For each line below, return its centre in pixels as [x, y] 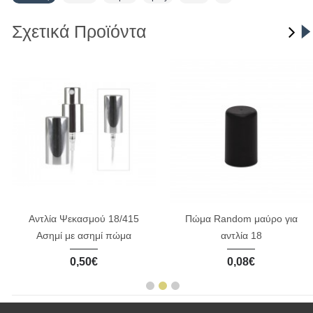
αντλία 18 [241, 235]
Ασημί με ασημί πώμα [83, 235]
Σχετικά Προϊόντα [79, 31]
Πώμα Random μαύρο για [241, 218]
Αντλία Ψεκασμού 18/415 [83, 218]
